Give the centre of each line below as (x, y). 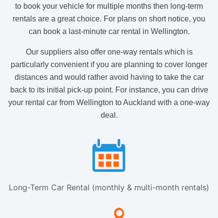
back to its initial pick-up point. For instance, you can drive (109, 90)
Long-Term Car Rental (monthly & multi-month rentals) (109, 187)
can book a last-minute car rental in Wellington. (109, 31)
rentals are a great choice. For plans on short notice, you (109, 18)
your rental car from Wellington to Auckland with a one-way (109, 102)
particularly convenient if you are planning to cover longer (109, 64)
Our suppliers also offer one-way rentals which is (109, 52)
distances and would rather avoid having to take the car (109, 77)
